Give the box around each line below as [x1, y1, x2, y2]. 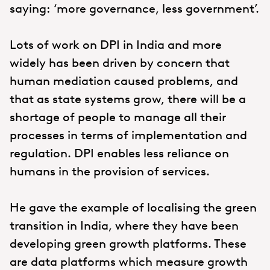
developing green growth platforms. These [10, 236, 246, 251]
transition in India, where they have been [10, 218, 239, 233]
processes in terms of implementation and [10, 127, 247, 142]
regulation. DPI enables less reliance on [10, 145, 229, 160]
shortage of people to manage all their [10, 109, 226, 124]
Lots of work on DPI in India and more [10, 37, 222, 52]
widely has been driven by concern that [10, 55, 230, 70]
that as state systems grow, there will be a [10, 91, 246, 106]
